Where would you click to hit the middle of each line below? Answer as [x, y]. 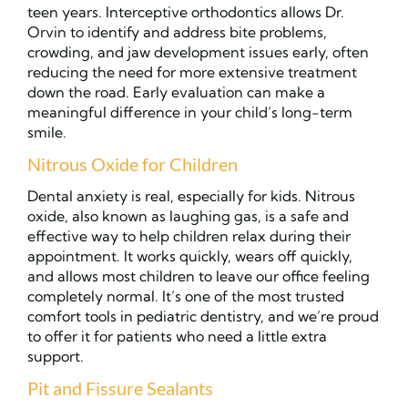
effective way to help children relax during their [189, 236]
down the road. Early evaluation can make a [176, 92]
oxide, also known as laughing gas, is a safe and [188, 216]
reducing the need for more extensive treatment [192, 72]
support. [56, 357]
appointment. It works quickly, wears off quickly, [190, 256]
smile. [47, 133]
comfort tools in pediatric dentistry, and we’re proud [203, 316]
